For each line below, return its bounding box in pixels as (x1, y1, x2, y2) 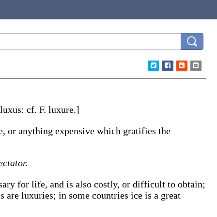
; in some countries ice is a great (53, 190, 181, 201)
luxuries (21, 190, 53, 201)
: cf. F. (21, 104, 48, 115)
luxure (48, 104, 74, 115)
